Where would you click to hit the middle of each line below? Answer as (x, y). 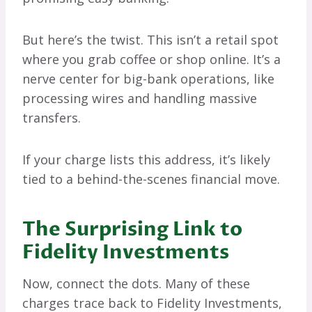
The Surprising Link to (132, 229)
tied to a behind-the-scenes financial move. (151, 179)
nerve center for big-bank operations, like (148, 79)
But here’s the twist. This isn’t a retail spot (150, 40)
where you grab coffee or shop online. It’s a (151, 60)
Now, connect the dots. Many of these (136, 284)
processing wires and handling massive (140, 99)
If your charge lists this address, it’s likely (146, 160)
